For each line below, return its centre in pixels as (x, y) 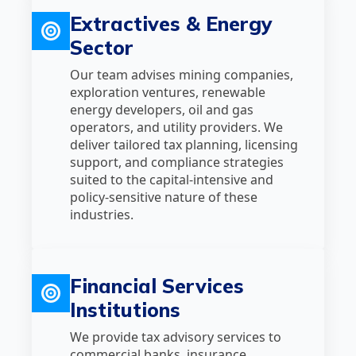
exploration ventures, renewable (168, 92)
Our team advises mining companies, (182, 75)
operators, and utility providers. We (176, 127)
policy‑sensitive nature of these (164, 197)
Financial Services (157, 286)
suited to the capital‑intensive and (172, 180)
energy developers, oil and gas (162, 110)
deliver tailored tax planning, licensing (184, 145)
